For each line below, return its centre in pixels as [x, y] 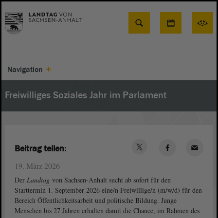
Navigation [25, 70]
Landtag [38, 180]
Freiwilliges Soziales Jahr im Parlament [86, 95]
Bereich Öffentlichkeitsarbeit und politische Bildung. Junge [96, 200]
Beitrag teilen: [40, 148]
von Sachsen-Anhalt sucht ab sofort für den [110, 180]
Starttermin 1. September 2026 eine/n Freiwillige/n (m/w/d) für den [108, 190]
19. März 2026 [37, 166]
